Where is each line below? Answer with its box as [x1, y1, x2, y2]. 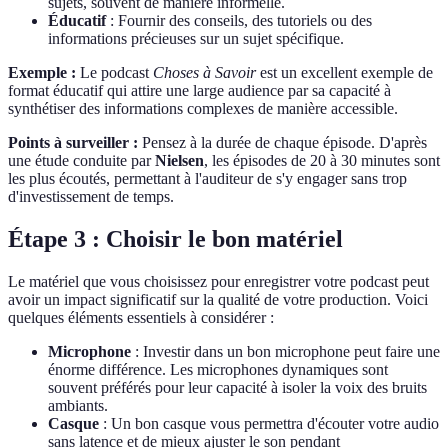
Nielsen [155, 152, 204, 170]
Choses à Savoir [153, 64, 256, 82]
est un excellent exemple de [256, 64, 433, 82]
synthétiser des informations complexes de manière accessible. [8, 100, 398, 118]
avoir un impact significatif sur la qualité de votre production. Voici [8, 290, 428, 308]
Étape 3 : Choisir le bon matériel [8, 225, 343, 252]
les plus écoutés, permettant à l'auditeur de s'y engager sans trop [8, 170, 407, 188]
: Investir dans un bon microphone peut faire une [131, 342, 440, 360]
